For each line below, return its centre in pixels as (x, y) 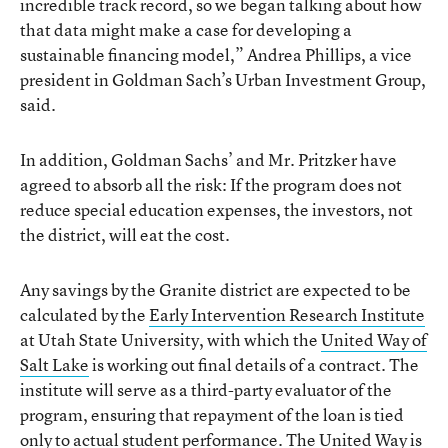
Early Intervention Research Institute (287, 314)
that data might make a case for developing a (186, 29)
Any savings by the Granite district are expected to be (215, 289)
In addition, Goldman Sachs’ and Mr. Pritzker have (208, 159)
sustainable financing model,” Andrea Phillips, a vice (216, 54)
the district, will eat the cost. (125, 234)
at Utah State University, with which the (170, 339)
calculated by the (84, 314)
